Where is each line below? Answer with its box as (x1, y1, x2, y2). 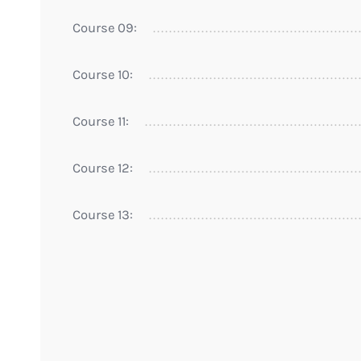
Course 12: (73, 160, 133, 176)
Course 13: (73, 206, 133, 222)
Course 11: (73, 113, 129, 129)
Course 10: (73, 66, 133, 82)
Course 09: (73, 19, 137, 35)
